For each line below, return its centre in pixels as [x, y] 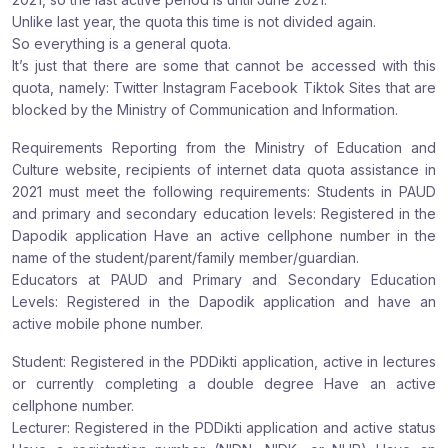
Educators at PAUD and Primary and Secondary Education [224, 279]
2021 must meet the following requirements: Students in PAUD [224, 191]
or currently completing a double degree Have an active [224, 383]
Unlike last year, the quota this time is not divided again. [194, 21]
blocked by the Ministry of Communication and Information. [205, 109]
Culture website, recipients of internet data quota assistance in [224, 169]
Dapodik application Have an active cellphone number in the [224, 235]
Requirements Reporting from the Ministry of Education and [224, 147]
